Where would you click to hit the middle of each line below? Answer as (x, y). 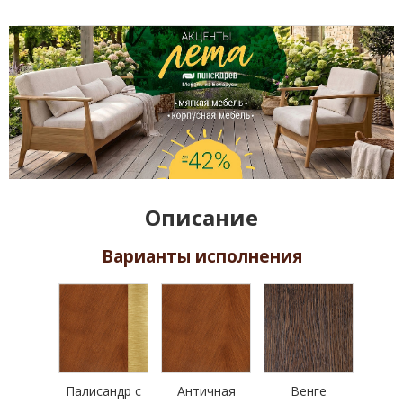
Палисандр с (103, 391)
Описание (201, 218)
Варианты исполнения (201, 257)
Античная (206, 391)
